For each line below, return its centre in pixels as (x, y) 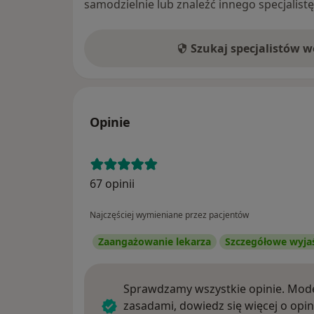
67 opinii (112, 183)
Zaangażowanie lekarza (155, 241)
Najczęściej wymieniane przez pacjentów (169, 214)
